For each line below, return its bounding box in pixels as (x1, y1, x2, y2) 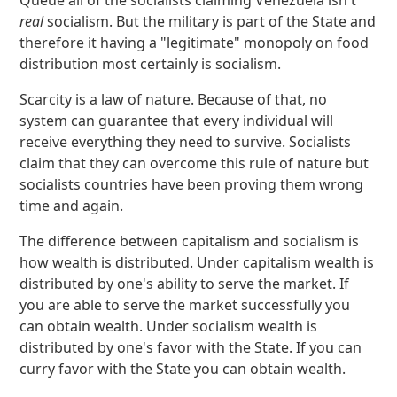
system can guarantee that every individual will (19, 111, 334, 130)
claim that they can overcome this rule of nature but (19, 153, 370, 173)
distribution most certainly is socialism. (19, 54, 282, 74)
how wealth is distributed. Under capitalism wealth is (19, 253, 375, 272)
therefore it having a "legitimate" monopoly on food (19, 33, 370, 52)
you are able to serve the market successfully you (19, 295, 351, 315)
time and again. (19, 196, 124, 215)
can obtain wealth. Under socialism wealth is (19, 316, 318, 336)
